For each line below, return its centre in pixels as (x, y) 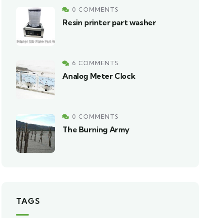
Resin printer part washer (109, 22)
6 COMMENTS (96, 63)
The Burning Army (96, 129)
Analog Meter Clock (99, 76)
